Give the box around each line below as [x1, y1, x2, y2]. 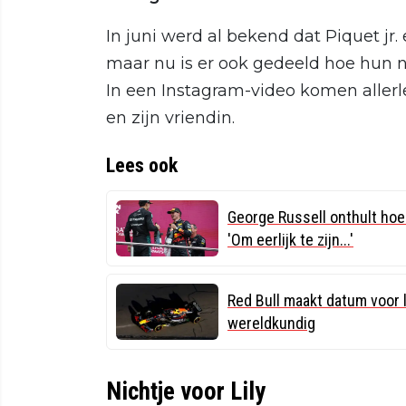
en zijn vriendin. [106, 107, 235, 128]
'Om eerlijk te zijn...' [227, 229, 353, 249]
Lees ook [106, 153, 178, 177]
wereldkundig [227, 313, 315, 333]
